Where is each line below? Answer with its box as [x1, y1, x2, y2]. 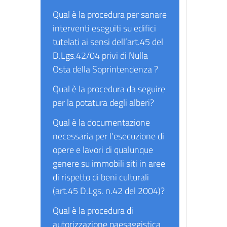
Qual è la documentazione [53, 116, 150, 129]
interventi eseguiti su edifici [53, 21, 156, 35]
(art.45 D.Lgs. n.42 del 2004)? [53, 184, 165, 198]
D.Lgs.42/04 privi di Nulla [53, 49, 148, 62]
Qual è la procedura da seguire [53, 82, 165, 96]
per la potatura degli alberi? [53, 96, 154, 109]
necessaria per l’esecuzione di [53, 129, 164, 143]
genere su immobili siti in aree [53, 157, 165, 170]
